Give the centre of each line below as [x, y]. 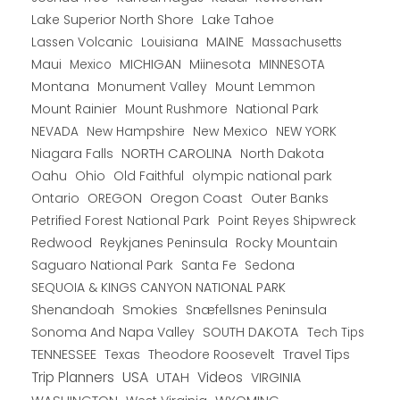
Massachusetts [297, 43]
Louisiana [170, 43]
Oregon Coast [196, 199]
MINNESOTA [292, 65]
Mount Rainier [74, 109]
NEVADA [55, 132]
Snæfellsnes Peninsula [256, 310]
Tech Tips [336, 333]
